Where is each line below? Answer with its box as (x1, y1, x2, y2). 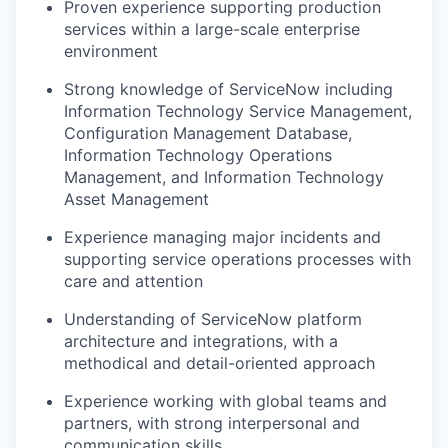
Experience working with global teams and (64, 390, 387, 411)
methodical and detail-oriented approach (64, 352, 375, 373)
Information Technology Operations (64, 144, 332, 165)
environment (64, 40, 158, 61)
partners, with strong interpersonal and (64, 412, 360, 433)
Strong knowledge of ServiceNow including (64, 78, 393, 99)
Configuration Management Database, (64, 122, 352, 143)
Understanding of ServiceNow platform (64, 308, 362, 329)
